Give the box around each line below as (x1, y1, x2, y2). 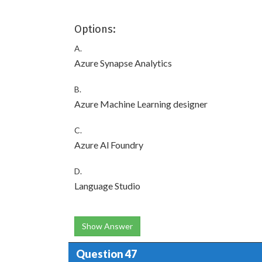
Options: (74, 22, 116, 36)
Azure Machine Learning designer (74, 98, 208, 109)
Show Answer (82, 220, 133, 231)
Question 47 (75, 247, 137, 261)
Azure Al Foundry (74, 139, 143, 150)
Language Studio (74, 180, 140, 191)
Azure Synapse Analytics (74, 57, 172, 68)
